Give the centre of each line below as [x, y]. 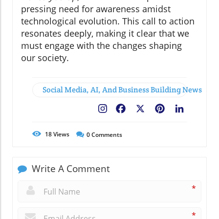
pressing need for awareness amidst [96, 9]
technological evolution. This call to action [108, 21]
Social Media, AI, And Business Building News [122, 90]
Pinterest [183, 110]
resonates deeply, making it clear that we [105, 33]
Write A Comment [70, 169]
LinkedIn [201, 110]
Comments [106, 135]
